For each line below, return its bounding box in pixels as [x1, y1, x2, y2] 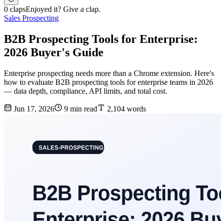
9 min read [62, 105, 97, 113]
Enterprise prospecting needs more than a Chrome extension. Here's [4, 69, 214, 78]
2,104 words [105, 105, 146, 113]
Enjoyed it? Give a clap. [26, 5, 101, 14]
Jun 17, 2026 [12, 105, 54, 113]
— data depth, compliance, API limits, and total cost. [4, 87, 167, 96]
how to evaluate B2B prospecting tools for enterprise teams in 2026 [4, 78, 213, 87]
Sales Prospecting [4, 14, 59, 23]
